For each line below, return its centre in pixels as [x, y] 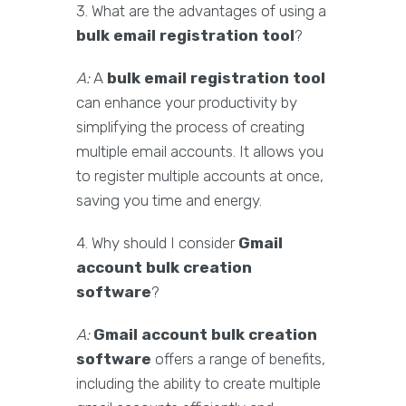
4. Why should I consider [157, 243]
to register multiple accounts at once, [200, 176]
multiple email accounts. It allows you [200, 152]
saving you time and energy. [169, 201]
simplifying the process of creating [190, 127]
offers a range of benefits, [238, 359]
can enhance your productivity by [187, 103]
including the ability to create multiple [198, 384]
